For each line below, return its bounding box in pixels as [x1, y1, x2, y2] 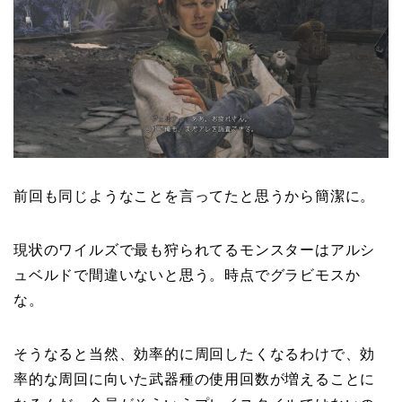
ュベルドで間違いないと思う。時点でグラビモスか [13, 267, 361, 283]
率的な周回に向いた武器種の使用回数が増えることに [13, 371, 376, 387]
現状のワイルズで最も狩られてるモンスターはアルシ [13, 241, 376, 258]
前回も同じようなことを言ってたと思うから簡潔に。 [13, 188, 376, 204]
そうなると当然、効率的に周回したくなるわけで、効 [13, 345, 376, 362]
